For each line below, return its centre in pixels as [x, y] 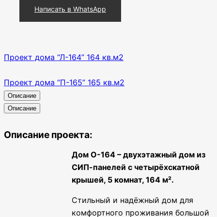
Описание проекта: [48, 134]
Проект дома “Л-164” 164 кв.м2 [64, 57]
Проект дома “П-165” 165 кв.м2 [64, 82]
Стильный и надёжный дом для [132, 200]
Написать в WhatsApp [70, 9]
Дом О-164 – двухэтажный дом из [139, 154]
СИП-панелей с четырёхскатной [136, 167]
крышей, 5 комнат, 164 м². [123, 179]
